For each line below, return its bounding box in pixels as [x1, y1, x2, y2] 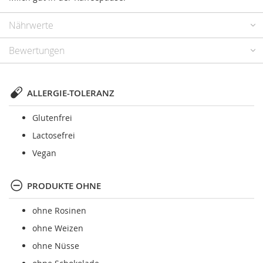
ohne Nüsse [32, 240, 79, 252]
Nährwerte [9, 19, 53, 32]
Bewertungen [9, 44, 65, 58]
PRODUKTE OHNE [27, 180, 101, 193]
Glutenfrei [32, 112, 72, 124]
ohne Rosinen [32, 205, 86, 217]
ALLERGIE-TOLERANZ [27, 87, 114, 100]
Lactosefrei [32, 130, 75, 141]
